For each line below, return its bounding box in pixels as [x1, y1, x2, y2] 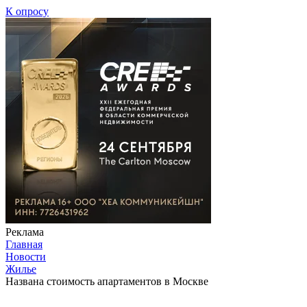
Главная [5, 238, 42, 250]
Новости [5, 250, 46, 262]
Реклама [5, 225, 44, 238]
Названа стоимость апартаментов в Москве [5, 275, 208, 287]
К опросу [5, 5, 49, 17]
